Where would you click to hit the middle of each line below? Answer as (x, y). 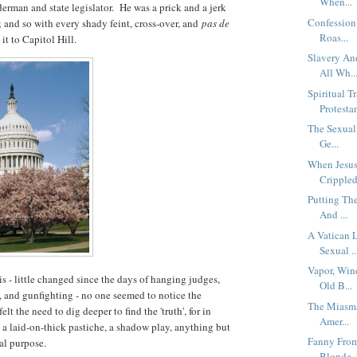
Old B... (336, 286)
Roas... (334, 37)
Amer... (335, 321)
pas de (216, 23)
